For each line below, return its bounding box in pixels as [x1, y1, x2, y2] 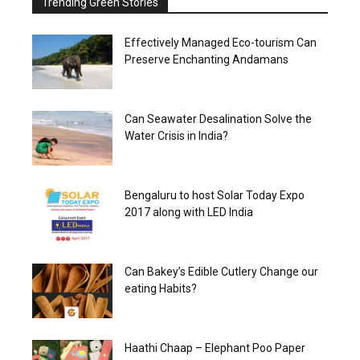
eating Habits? [125, 281, 197, 295]
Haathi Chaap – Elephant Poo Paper [125, 341, 305, 354]
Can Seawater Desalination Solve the [125, 112, 312, 125]
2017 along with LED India [125, 205, 253, 219]
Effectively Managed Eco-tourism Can [125, 35, 317, 49]
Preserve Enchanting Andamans [125, 52, 288, 66]
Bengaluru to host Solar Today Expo [125, 188, 305, 202]
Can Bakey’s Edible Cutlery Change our [125, 264, 318, 278]
